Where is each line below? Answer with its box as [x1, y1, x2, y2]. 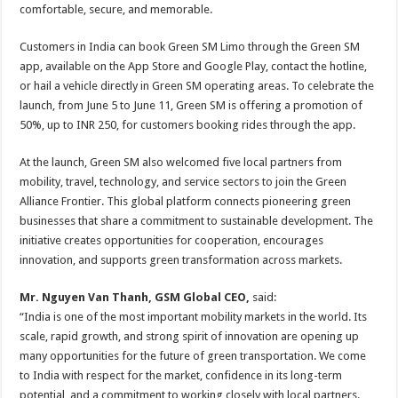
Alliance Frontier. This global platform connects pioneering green [20, 195, 352, 208]
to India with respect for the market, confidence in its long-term [20, 369, 343, 382]
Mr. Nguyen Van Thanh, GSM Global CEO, [20, 291, 251, 304]
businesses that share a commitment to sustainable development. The [20, 214, 374, 227]
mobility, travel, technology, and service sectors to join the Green [20, 175, 347, 188]
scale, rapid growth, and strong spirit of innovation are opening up [20, 330, 360, 343]
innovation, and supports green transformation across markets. [20, 253, 343, 267]
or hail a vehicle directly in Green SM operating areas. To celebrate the [20, 79, 375, 92]
